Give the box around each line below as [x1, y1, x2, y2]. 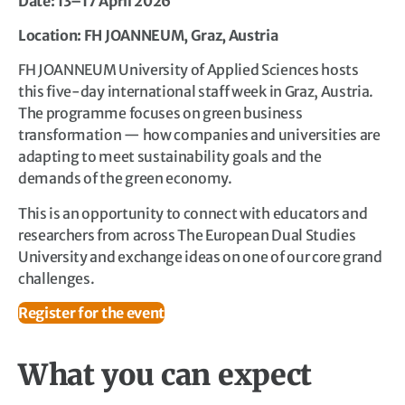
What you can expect [18, 357, 312, 394]
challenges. [18, 268, 95, 287]
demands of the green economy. [18, 169, 232, 188]
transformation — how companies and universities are [18, 126, 381, 145]
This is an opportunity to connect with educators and [18, 203, 368, 222]
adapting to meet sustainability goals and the [18, 147, 322, 166]
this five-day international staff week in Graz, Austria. [18, 82, 374, 101]
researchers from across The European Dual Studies [18, 225, 356, 244]
